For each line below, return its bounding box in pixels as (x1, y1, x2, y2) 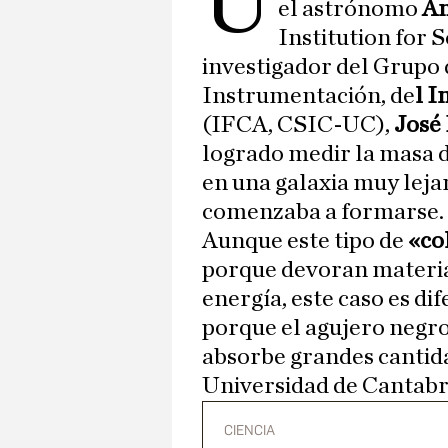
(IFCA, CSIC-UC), (202, 113, 394, 138)
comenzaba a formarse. (202, 200, 444, 225)
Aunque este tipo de (202, 229, 404, 254)
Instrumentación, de (202, 84, 415, 109)
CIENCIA (224, 422, 275, 440)
